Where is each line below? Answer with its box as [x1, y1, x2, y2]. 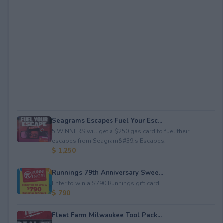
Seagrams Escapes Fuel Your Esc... [51, 116, 162, 125]
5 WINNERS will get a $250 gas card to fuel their [51, 127, 189, 135]
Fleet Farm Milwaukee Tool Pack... [51, 210, 162, 220]
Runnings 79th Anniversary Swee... [51, 168, 163, 177]
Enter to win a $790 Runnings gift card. [51, 179, 161, 187]
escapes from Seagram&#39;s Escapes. [51, 136, 166, 145]
